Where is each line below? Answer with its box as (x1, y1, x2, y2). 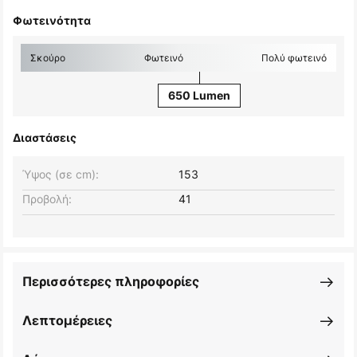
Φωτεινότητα (13, 14, 91, 28)
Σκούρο (30, 51, 65, 65)
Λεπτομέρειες (22, 312, 112, 329)
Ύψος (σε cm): (22, 167, 99, 182)
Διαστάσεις (13, 131, 76, 145)
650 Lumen (168, 88, 231, 103)
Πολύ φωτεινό (261, 51, 327, 65)
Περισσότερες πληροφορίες (22, 273, 199, 290)
